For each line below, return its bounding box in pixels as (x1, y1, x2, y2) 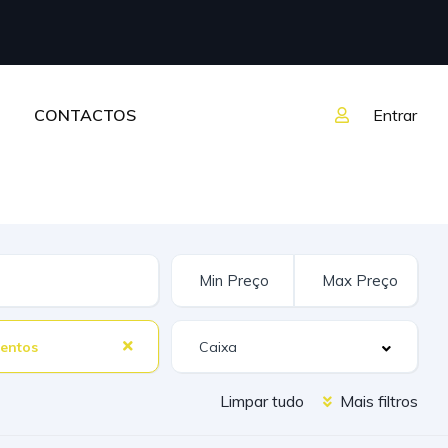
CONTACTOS (33, 104, 136, 125)
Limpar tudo (220, 391, 304, 411)
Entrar (373, 105, 417, 125)
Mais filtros (336, 391, 418, 411)
